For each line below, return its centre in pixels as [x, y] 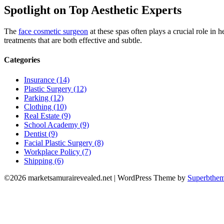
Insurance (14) [47, 79]
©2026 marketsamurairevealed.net [59, 177]
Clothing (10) [45, 106]
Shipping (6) [44, 160]
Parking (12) [44, 97]
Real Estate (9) [47, 115]
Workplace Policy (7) [57, 151]
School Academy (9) [56, 124]
